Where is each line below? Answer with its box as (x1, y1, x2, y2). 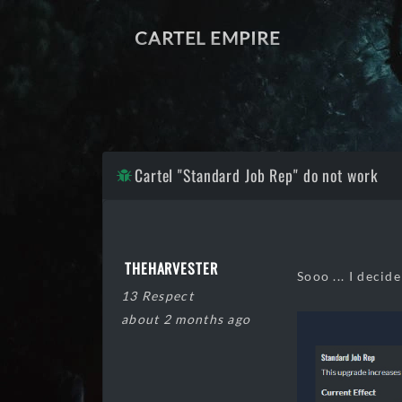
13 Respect (121, 288, 194, 304)
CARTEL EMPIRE (135, 27, 281, 48)
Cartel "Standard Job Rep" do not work (135, 163, 379, 187)
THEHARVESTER (125, 258, 218, 280)
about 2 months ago (121, 311, 251, 328)
